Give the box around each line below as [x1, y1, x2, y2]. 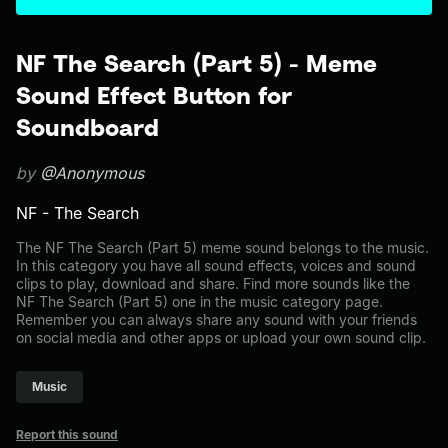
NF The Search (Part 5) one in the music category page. [16, 293, 383, 310]
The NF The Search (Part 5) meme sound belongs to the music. [16, 239, 429, 256]
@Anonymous [40, 163, 144, 183]
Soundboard [16, 113, 159, 141]
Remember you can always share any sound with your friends [16, 311, 417, 328]
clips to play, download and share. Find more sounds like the [16, 275, 410, 292]
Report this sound [16, 427, 118, 442]
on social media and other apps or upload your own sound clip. [16, 329, 426, 346]
